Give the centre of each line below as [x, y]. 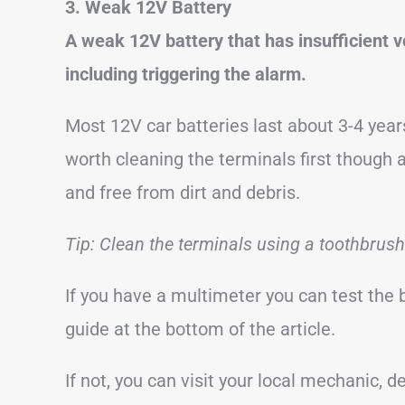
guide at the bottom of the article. [200, 329]
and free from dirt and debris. [183, 192]
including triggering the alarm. [186, 74]
